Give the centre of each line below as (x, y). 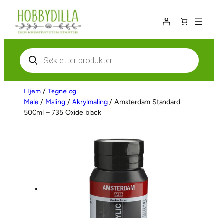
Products (34, 50)
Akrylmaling (90, 102)
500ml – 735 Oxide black (63, 113)
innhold (16, 34)
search (30, 58)
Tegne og (62, 91)
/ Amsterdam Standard (144, 102)
